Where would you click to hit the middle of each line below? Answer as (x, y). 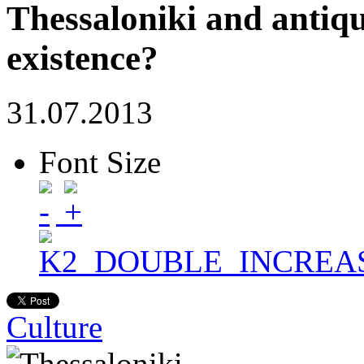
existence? (82, 58)
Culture (54, 327)
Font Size (100, 162)
